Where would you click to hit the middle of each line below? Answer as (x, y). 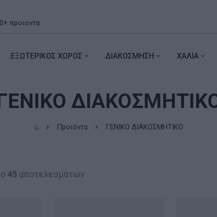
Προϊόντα (72, 127)
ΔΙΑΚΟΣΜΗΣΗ (129, 56)
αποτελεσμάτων (51, 174)
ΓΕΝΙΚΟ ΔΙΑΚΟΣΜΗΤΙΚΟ (144, 127)
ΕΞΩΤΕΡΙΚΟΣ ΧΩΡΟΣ (46, 56)
